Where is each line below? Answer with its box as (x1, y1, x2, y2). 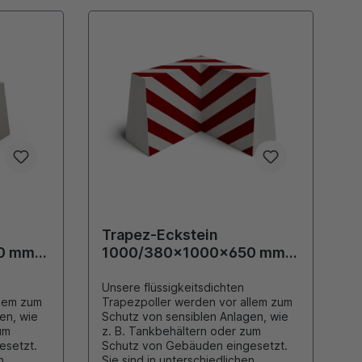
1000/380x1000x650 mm (101, 244, 285, 262)
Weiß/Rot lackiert (101, 262, 224, 280)
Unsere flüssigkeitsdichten (101, 280, 244, 295)
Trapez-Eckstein (101, 226, 218, 244)
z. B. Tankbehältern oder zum (101, 324, 261, 339)
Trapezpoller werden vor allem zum (101, 295, 293, 309)
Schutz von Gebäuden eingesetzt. (101, 339, 226, 353)
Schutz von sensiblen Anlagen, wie (101, 309, 166, 324)
